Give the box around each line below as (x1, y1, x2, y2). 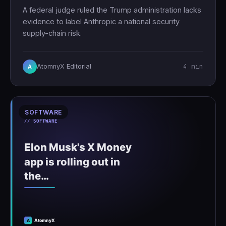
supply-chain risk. (23, 29, 82, 38)
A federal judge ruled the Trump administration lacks (23, 6, 201, 15)
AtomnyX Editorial (37, 63, 91, 71)
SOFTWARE (25, 108, 62, 116)
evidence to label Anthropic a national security (23, 17, 180, 26)
